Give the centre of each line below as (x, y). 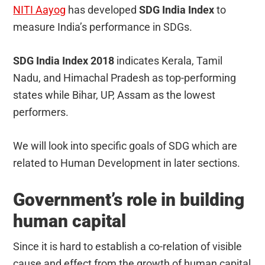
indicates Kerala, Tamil (169, 61)
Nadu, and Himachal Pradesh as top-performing (125, 78)
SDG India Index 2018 (64, 61)
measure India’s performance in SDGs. (103, 27)
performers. (41, 112)
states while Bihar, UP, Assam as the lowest (114, 95)
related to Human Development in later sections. (127, 163)
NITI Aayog (40, 10)
